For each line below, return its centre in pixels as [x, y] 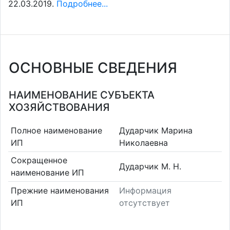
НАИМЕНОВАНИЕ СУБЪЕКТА [82, 95]
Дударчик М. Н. [150, 167]
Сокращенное [39, 160]
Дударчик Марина [156, 130]
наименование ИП [47, 173]
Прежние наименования [60, 190]
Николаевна [143, 142]
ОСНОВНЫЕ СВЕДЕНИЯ [93, 68]
